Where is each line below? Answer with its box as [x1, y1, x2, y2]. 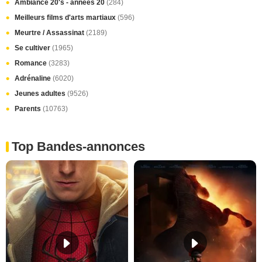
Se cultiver [15, 44, 52, 52]
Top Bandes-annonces [12, 139, 145, 154]
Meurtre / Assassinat [15, 29, 86, 37]
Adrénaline [15, 74, 53, 82]
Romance [15, 59, 49, 67]
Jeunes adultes [15, 89, 67, 98]
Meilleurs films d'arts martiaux [15, 13, 118, 22]
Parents [15, 105, 43, 113]
